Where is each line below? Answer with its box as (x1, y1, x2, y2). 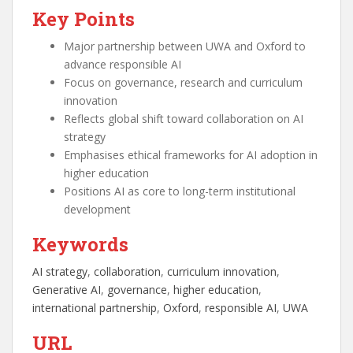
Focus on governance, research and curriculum (64, 75, 303, 91)
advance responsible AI (64, 57, 181, 72)
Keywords (32, 232, 128, 258)
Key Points (32, 6, 135, 32)
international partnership (32, 300, 157, 316)
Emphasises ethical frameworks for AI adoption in (64, 147, 318, 163)
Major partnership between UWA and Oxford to (64, 39, 306, 54)
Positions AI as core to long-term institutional (64, 184, 295, 199)
